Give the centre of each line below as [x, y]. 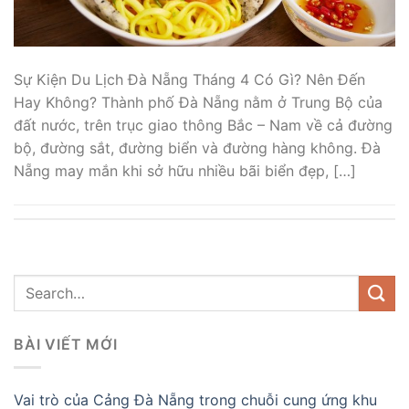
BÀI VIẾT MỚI [66, 345]
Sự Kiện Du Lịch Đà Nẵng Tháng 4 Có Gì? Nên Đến [189, 80]
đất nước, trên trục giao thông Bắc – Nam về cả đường [203, 126]
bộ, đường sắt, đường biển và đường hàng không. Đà [197, 148]
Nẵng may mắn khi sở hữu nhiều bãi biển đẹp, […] [185, 171]
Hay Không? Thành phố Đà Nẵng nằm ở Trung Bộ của [198, 103]
